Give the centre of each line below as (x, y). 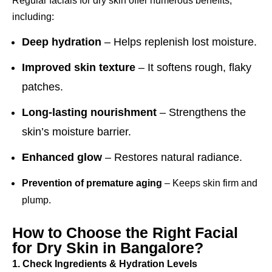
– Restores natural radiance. (172, 157)
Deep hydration (62, 42)
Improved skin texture (79, 67)
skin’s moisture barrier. (76, 132)
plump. (36, 200)
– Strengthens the (201, 112)
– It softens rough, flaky (193, 67)
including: (33, 17)
